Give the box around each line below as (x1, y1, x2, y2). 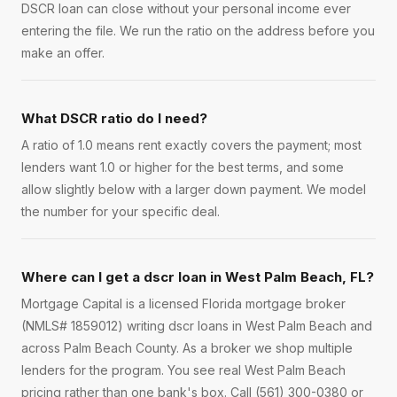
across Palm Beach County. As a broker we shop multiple (21, 340, 353, 356)
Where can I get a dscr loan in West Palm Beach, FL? (21, 269, 374, 286)
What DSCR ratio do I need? (21, 110, 207, 128)
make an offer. (21, 45, 105, 61)
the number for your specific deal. (21, 204, 220, 220)
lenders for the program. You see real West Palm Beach (21, 362, 346, 378)
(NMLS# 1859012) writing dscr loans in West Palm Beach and (21, 318, 372, 334)
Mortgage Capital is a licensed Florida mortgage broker (21, 296, 346, 312)
